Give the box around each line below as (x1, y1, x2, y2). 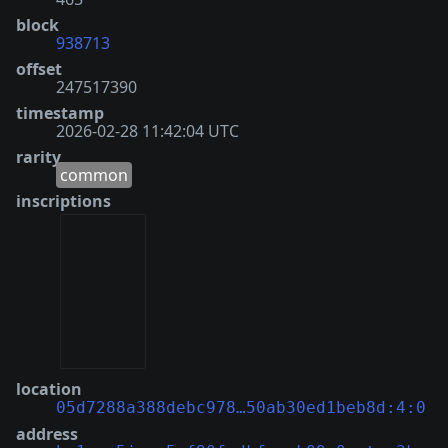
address (16, 423, 78, 446)
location (16, 378, 82, 401)
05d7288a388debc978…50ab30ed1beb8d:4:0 (56, 398, 426, 418)
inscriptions (16, 189, 111, 212)
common (60, 163, 128, 186)
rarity (16, 145, 61, 168)
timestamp (16, 101, 104, 124)
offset (16, 57, 62, 80)
